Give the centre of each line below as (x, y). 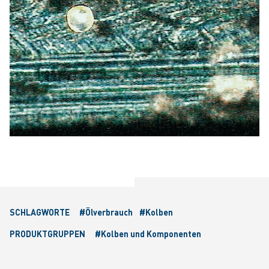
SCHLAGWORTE (40, 212)
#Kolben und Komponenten (148, 234)
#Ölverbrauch (107, 212)
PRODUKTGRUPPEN (47, 234)
